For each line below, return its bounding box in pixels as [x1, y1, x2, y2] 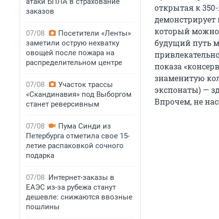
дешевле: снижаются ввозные [26, 193, 132, 201]
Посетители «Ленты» [58, 29, 131, 38]
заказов [26, 7, 54, 16]
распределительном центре [26, 58, 122, 67]
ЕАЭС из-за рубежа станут [26, 183, 116, 192]
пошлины [26, 202, 60, 211]
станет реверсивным [26, 100, 99, 109]
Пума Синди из [58, 122, 111, 131]
